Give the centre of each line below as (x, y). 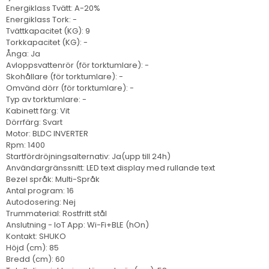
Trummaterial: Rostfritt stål (56, 213)
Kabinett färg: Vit (38, 110)
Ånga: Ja (23, 53)
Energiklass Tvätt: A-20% (53, 8)
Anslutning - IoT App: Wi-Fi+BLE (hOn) (77, 225)
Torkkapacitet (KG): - (47, 42)
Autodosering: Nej (41, 202)
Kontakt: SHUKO (36, 236)
